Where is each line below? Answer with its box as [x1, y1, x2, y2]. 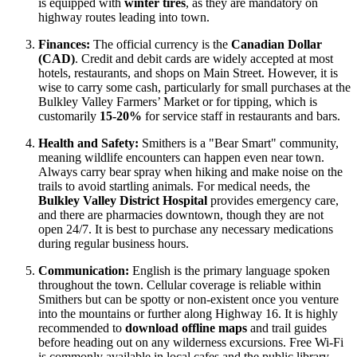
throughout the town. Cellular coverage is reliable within [38, 278, 321, 292]
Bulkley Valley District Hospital [38, 194, 207, 208]
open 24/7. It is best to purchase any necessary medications [38, 222, 333, 237]
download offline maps [125, 321, 247, 335]
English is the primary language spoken [129, 264, 330, 278]
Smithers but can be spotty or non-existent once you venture [38, 292, 339, 307]
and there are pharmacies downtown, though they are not [38, 208, 324, 222]
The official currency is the [90, 37, 231, 52]
